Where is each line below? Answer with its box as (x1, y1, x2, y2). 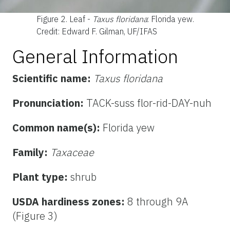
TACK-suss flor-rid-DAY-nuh (86, 96, 212, 110)
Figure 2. (36, 14, 69, 25)
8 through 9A (127, 195, 188, 209)
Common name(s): (12, 121, 103, 135)
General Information (12, 44, 178, 69)
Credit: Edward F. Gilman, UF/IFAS (36, 26, 157, 37)
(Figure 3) (12, 209, 57, 223)
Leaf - (69, 14, 92, 25)
